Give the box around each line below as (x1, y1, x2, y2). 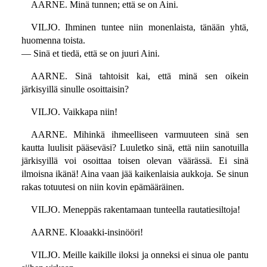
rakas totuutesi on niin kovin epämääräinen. (21, 182, 184, 193)
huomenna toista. (21, 35, 85, 46)
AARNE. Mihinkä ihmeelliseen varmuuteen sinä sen (30, 129, 249, 140)
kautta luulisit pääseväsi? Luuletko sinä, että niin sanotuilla (21, 142, 249, 153)
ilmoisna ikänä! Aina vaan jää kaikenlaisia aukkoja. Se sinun (21, 169, 249, 179)
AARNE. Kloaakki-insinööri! (30, 227, 143, 238)
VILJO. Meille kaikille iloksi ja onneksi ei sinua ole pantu (30, 250, 249, 260)
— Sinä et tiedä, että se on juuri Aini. (21, 48, 160, 59)
